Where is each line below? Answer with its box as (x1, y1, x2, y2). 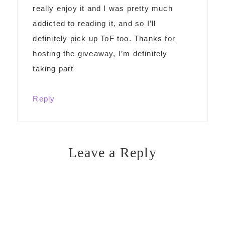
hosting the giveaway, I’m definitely (33, 49, 168, 58)
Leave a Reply (68, 145, 157, 160)
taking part (33, 64, 74, 73)
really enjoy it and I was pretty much (33, 4, 173, 13)
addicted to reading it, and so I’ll (33, 19, 156, 28)
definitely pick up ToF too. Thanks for (33, 34, 175, 43)
